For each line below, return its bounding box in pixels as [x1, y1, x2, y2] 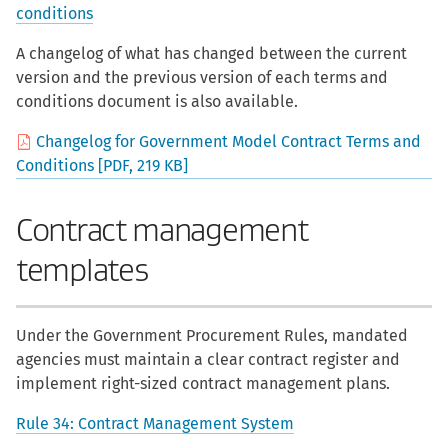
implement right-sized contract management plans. [16, 374, 390, 394]
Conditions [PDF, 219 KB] [16, 156, 188, 176]
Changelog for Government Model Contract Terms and [36, 132, 421, 152]
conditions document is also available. [16, 92, 298, 112]
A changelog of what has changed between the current [16, 44, 407, 64]
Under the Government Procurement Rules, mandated [16, 326, 408, 346]
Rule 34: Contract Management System [16, 414, 294, 434]
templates [16, 252, 148, 290]
